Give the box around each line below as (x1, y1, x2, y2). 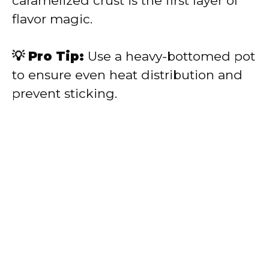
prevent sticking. (12, 86, 117, 101)
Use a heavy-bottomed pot (84, 49, 255, 64)
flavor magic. (12, 11, 92, 26)
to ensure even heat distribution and (12, 67, 243, 83)
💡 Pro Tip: (12, 49, 84, 64)
